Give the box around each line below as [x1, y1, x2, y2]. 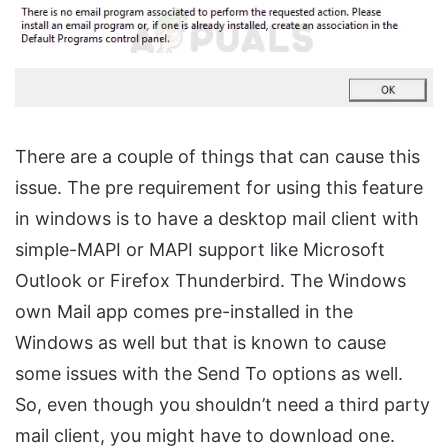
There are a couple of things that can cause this [15, 145, 420, 167]
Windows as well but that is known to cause [15, 331, 386, 353]
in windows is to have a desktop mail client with [15, 207, 419, 229]
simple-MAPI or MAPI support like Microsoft [15, 238, 385, 260]
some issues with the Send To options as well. [15, 362, 403, 384]
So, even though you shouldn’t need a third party [15, 393, 430, 415]
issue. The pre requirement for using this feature [15, 176, 423, 198]
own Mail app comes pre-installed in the [15, 300, 353, 322]
